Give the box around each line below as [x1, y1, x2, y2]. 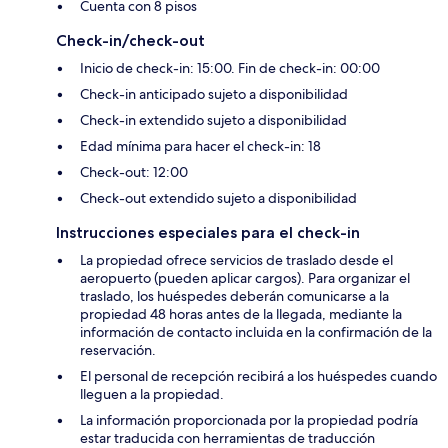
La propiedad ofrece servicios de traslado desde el [80, 250, 393, 269]
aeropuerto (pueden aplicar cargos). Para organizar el [80, 268, 410, 287]
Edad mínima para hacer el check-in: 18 [80, 136, 321, 155]
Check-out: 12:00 [80, 162, 188, 181]
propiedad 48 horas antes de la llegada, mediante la [80, 304, 402, 323]
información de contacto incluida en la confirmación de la [80, 322, 432, 341]
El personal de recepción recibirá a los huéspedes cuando [80, 366, 437, 385]
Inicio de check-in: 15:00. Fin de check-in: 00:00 [80, 58, 380, 77]
